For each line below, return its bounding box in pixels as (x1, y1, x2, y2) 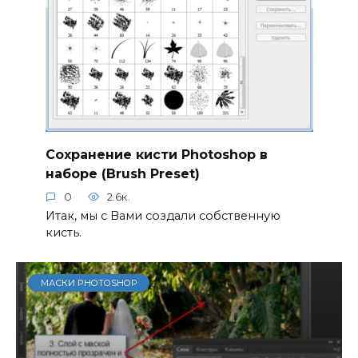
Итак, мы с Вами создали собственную (45, 208, 280, 223)
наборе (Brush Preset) (45, 165, 200, 181)
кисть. (45, 225, 82, 240)
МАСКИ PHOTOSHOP (40, 276, 137, 288)
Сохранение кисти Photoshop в (45, 146, 268, 162)
